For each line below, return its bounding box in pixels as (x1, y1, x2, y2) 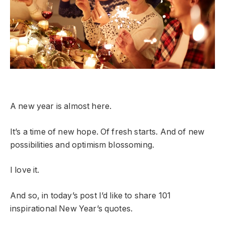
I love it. (10, 165, 40, 175)
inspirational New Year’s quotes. (10, 204, 133, 214)
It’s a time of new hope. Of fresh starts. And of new (10, 127, 205, 137)
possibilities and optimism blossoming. (10, 140, 155, 150)
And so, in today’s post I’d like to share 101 (10, 191, 171, 201)
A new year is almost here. (10, 101, 112, 111)
